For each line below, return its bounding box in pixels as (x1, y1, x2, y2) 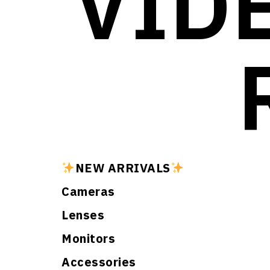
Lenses (61, 207, 104, 223)
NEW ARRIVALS (75, 160, 171, 176)
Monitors (61, 230, 115, 246)
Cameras (61, 183, 115, 199)
